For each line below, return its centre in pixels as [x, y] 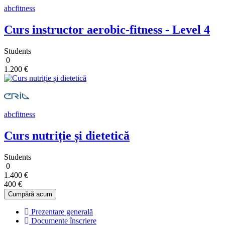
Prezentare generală [62, 211]
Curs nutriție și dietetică [67, 135]
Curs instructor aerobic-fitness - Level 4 [107, 29]
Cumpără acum [30, 194]
